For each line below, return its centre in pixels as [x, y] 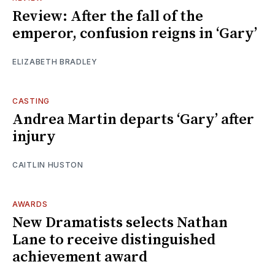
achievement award [80, 257]
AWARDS [30, 204]
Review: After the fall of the [108, 16]
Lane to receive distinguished [114, 240]
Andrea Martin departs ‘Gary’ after [133, 119]
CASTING [31, 101]
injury [34, 137]
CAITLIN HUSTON [48, 165]
